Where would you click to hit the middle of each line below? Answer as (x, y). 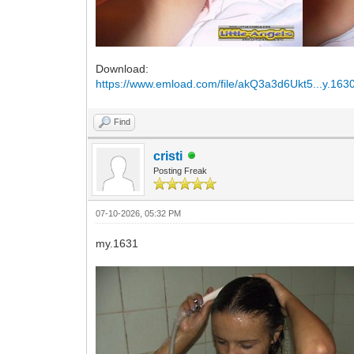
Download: (122, 68)
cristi (168, 156)
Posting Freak (181, 170)
